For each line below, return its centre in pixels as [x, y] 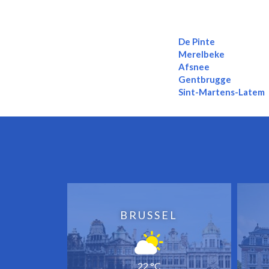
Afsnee [194, 66]
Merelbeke [202, 54]
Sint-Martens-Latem [222, 92]
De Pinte [197, 41]
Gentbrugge [205, 79]
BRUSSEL [149, 215]
